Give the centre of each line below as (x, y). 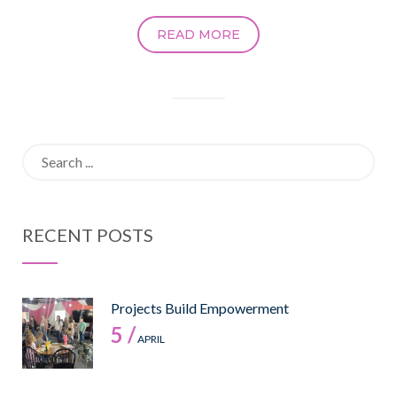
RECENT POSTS (88, 235)
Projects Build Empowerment (200, 308)
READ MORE (198, 35)
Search (42, 153)
